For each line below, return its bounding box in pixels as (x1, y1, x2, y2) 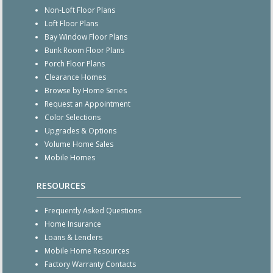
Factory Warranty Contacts (44, 258, 136, 269)
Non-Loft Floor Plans (44, 4, 115, 15)
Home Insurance (44, 218, 101, 229)
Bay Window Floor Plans (44, 31, 127, 42)
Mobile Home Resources (44, 245, 129, 256)
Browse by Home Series (44, 85, 127, 96)
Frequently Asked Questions (44, 205, 141, 216)
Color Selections (44, 112, 101, 122)
